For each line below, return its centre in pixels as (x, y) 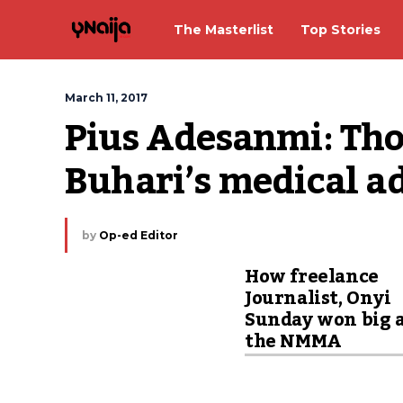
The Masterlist (224, 29)
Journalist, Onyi (318, 299)
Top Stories (340, 29)
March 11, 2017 (106, 98)
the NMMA (293, 342)
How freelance (312, 277)
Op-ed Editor (139, 235)
